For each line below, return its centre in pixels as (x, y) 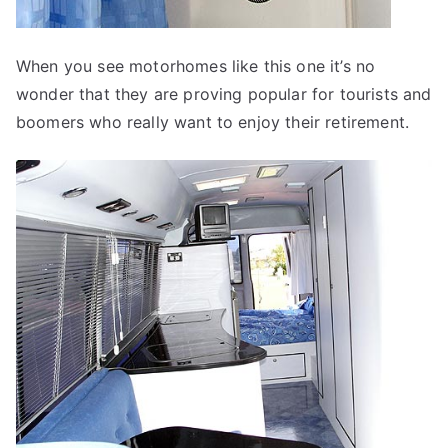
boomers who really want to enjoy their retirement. (213, 122)
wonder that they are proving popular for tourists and (224, 94)
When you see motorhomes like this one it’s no (196, 66)
